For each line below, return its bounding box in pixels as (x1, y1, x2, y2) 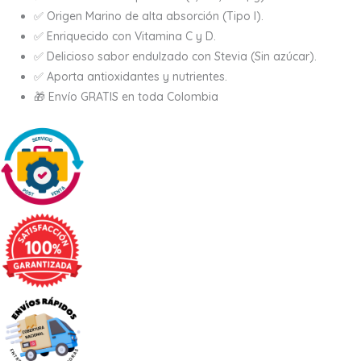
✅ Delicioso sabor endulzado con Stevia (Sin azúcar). (34, 48, 317, 64)
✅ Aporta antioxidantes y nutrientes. (34, 68, 227, 84)
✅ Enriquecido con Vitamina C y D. (34, 28, 216, 44)
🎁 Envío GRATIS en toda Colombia (34, 89, 218, 104)
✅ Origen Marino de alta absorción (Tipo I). (34, 8, 263, 23)
